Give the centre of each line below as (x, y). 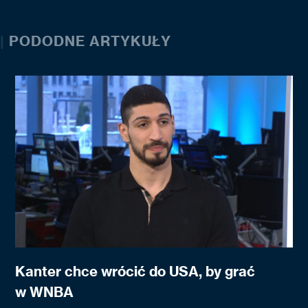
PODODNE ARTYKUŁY (88, 41)
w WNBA (45, 291)
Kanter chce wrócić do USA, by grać (135, 271)
